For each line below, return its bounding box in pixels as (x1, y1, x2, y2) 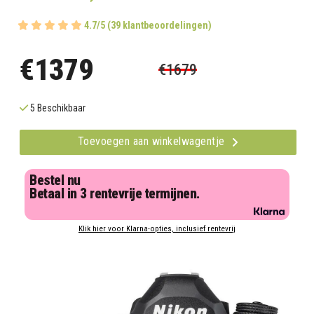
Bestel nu (29, 172, 81, 189)
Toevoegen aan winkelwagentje (77, 135, 228, 149)
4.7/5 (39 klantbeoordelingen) (83, 20, 212, 32)
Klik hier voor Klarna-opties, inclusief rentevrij (78, 224, 235, 234)
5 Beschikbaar (28, 102, 86, 114)
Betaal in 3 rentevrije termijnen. (29, 186, 200, 203)
